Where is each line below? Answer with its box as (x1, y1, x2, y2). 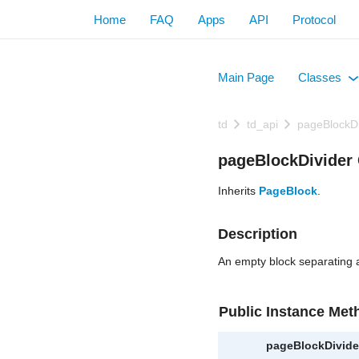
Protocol (292, 12, 336, 26)
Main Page (218, 71, 274, 84)
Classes (298, 71, 341, 84)
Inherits (218, 184, 259, 197)
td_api (247, 118, 278, 131)
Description (218, 225, 297, 242)
